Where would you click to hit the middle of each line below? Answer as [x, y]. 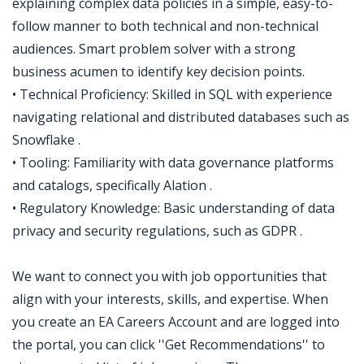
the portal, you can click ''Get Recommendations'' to [169, 344]
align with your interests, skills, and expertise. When [170, 299]
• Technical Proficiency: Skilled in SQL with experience [172, 94]
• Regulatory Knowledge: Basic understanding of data [173, 208]
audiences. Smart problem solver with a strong [154, 49]
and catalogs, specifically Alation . [112, 185]
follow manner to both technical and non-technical [165, 26]
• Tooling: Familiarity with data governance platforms [173, 162]
